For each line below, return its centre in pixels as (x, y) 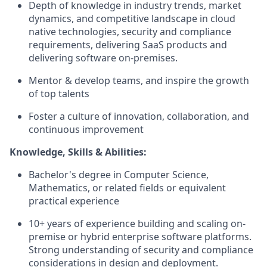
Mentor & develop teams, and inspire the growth (139, 80)
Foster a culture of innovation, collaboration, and (139, 116)
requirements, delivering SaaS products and (128, 45)
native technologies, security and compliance (130, 32)
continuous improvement (86, 129)
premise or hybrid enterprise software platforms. (140, 237)
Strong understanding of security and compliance (141, 250)
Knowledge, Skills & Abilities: (78, 152)
